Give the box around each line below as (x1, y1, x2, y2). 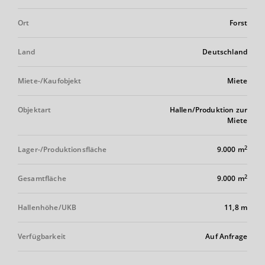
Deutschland (202, 47, 247, 57)
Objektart (18, 105, 51, 115)
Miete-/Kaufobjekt (18, 76, 82, 86)
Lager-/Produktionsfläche (18, 144, 107, 154)
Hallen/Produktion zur (169, 105, 247, 115)
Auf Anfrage (205, 231, 247, 241)
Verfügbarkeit (18, 231, 66, 241)
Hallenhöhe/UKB (18, 202, 77, 212)
